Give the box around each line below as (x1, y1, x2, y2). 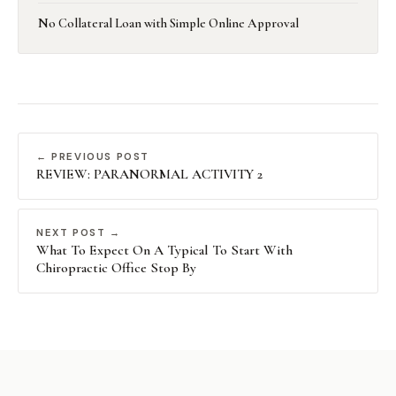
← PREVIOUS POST (36, 149, 150, 164)
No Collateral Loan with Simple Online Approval (38, 14, 299, 31)
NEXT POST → (36, 225, 121, 240)
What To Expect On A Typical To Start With (36, 240, 293, 259)
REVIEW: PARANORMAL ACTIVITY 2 (36, 164, 263, 183)
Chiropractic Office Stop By (36, 258, 196, 277)
